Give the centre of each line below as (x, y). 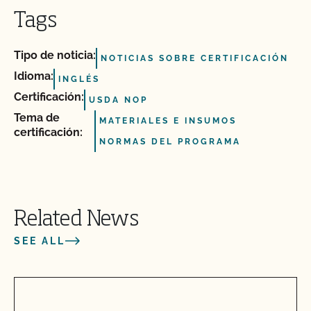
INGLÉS (79, 79)
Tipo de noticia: (55, 55)
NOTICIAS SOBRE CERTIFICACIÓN (195, 58)
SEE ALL (40, 241)
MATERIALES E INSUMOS (168, 121)
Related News (76, 220)
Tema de (37, 118)
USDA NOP (118, 100)
